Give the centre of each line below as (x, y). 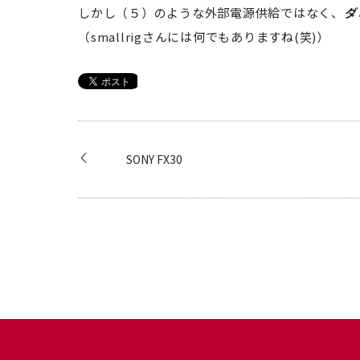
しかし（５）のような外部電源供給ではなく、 (211, 12)
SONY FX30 (154, 159)
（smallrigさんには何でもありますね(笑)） (204, 36)
